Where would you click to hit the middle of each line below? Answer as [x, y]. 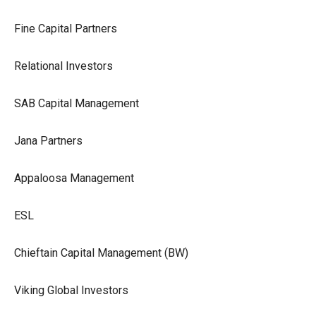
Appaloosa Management [74, 178]
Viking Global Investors [71, 290]
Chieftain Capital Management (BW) [101, 253]
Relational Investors [63, 66]
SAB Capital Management [77, 103]
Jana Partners [48, 140]
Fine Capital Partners [66, 28]
